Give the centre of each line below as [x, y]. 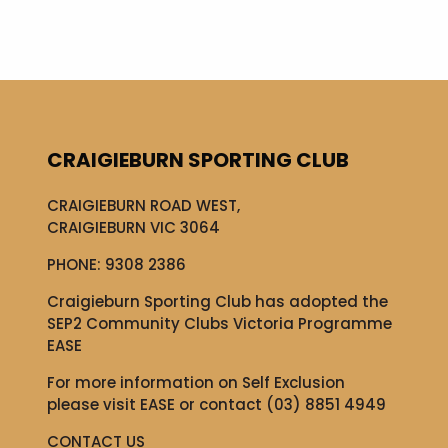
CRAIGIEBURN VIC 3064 [134, 227]
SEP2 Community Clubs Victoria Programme [220, 323]
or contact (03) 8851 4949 [281, 404]
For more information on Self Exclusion [196, 382]
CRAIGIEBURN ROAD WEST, [144, 205]
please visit [94, 404]
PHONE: [76, 264]
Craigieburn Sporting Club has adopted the [218, 301]
